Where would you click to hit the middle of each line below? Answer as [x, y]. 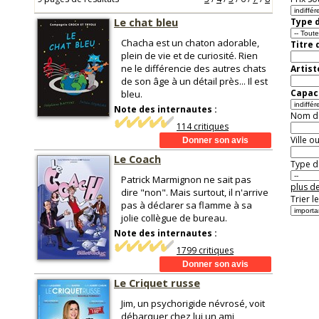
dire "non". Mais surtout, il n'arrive [195, 192]
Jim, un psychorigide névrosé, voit [193, 303]
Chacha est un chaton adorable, [190, 43]
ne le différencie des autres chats [194, 68]
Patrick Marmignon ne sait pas [186, 179]
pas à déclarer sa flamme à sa [187, 205]
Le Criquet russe [157, 283]
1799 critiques [205, 250]
